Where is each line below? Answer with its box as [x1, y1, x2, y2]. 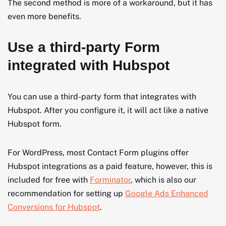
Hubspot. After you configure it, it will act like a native [8, 105, 208, 115]
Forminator [90, 175, 131, 185]
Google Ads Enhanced [125, 188, 208, 198]
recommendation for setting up [8, 188, 125, 198]
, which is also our [131, 175, 196, 185]
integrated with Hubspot [8, 57, 169, 73]
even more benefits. [8, 11, 81, 21]
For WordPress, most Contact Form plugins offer [8, 147, 189, 157]
